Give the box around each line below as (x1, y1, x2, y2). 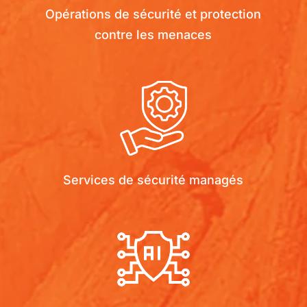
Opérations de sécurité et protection (45, 7, 262, 22)
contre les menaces (95, 27, 212, 42)
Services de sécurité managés (63, 173, 244, 188)
